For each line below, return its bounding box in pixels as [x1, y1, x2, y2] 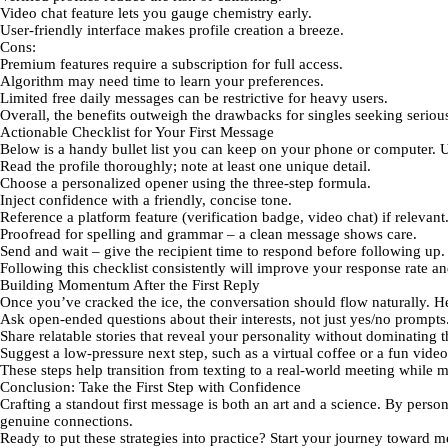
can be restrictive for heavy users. [174, 90, 388, 106]
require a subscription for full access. [109, 56, 343, 72]
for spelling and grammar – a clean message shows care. [61, 226, 417, 242]
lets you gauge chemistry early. [114, 5, 312, 21]
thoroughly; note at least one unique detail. [100, 158, 371, 174]
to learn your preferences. [160, 73, 324, 89]
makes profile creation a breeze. [141, 22, 344, 38]
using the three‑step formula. [188, 175, 371, 191]
